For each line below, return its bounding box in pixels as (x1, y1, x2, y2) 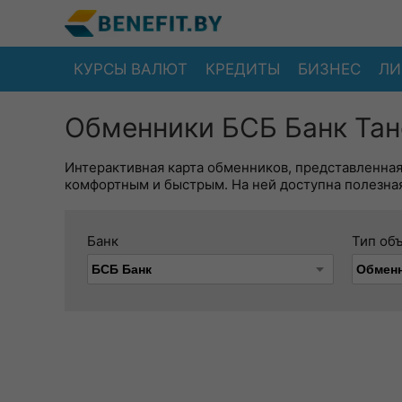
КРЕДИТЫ (205, 59, 280, 78)
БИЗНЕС (298, 59, 361, 78)
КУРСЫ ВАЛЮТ (74, 59, 188, 78)
